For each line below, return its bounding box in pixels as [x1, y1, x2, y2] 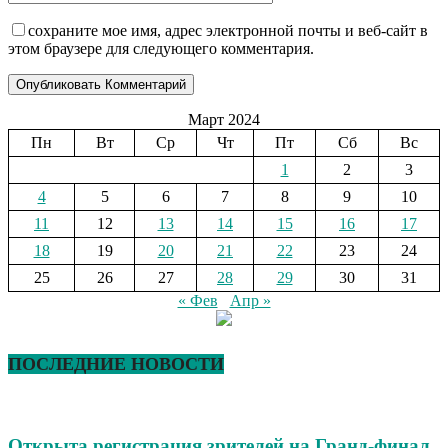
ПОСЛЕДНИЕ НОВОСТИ [8, 353, 224, 374]
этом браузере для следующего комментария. [8, 39, 314, 57]
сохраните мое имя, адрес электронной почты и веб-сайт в [28, 21, 428, 39]
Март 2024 [188, 110, 260, 128]
